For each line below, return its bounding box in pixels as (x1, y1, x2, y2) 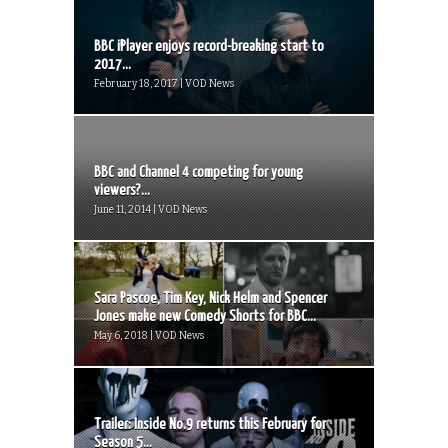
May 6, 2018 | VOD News (94, 329, 204, 342)
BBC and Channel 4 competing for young (94, 164, 303, 180)
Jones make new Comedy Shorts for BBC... (94, 308, 316, 324)
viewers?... (94, 182, 150, 198)
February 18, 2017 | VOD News (94, 77, 234, 90)
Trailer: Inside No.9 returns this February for (94, 416, 326, 432)
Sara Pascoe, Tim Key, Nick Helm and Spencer (94, 290, 327, 306)
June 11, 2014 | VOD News (94, 203, 207, 216)
